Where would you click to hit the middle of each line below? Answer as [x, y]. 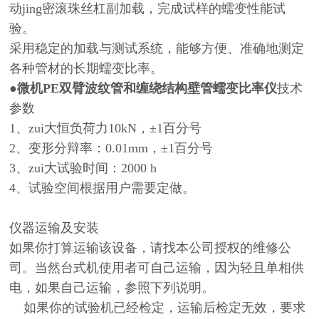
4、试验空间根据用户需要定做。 [103, 188]
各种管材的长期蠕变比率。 [87, 68]
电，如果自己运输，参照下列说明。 [112, 287]
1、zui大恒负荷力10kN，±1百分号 [106, 128]
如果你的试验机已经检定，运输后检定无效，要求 [158, 307]
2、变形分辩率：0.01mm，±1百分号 [111, 148]
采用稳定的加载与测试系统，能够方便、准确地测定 [157, 48]
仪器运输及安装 [54, 228]
